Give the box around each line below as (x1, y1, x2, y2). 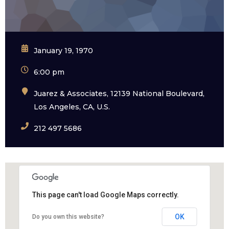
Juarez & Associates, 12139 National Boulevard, (34, 89, 204, 99)
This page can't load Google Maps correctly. (32, 191, 179, 199)
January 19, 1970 (34, 46, 93, 56)
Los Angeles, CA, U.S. (34, 102, 110, 112)
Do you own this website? (32, 213, 104, 221)
